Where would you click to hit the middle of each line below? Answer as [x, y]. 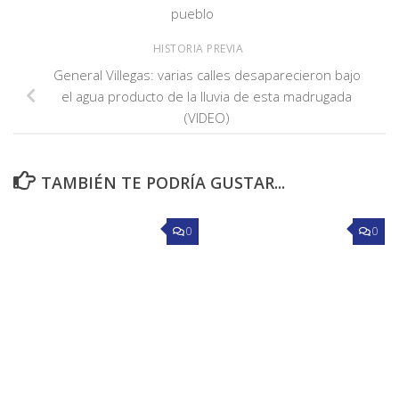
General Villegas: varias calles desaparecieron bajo [207, 75]
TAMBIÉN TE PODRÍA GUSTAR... [163, 183]
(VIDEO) [207, 118]
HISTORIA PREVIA [199, 49]
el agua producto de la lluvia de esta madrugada [207, 97]
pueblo [192, 13]
